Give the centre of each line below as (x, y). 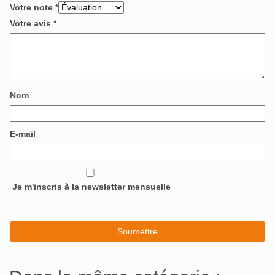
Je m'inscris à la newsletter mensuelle (90, 186)
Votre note (33, 7)
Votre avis (32, 23)
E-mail (23, 134)
